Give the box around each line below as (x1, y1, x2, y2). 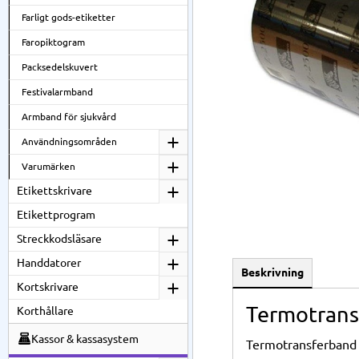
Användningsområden (22, 136, 117, 147)
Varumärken (22, 161, 75, 171)
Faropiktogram (22, 37, 85, 47)
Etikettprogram (17, 208, 95, 221)
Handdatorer (17, 256, 81, 269)
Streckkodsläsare (17, 232, 102, 245)
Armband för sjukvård (22, 111, 116, 122)
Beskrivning (241, 265, 304, 279)
